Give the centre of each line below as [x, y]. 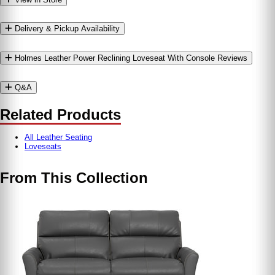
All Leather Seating [58, 137]
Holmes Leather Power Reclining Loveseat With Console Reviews [131, 58]
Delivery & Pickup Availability [66, 29]
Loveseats [43, 147]
